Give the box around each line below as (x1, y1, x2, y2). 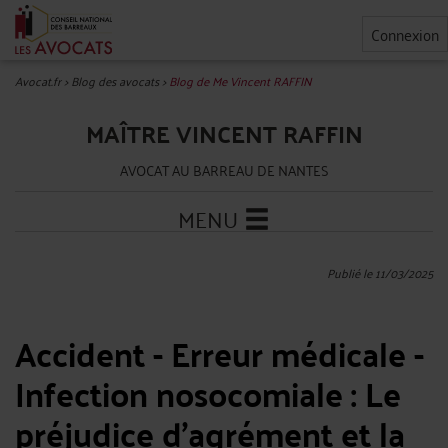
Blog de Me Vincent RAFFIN (169, 70, 312, 91)
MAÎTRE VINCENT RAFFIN (85, 112, 363, 155)
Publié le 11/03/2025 (327, 262, 433, 283)
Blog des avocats (71, 70, 159, 91)
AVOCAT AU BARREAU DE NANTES (119, 157, 329, 182)
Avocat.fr (15, 70, 61, 91)
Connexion (371, 20, 439, 48)
